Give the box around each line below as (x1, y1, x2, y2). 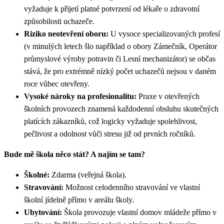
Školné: (24, 170, 49, 179)
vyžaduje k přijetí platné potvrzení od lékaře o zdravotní (24, 4, 199, 13)
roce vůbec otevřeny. (24, 79, 89, 88)
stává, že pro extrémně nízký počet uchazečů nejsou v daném (24, 66, 216, 75)
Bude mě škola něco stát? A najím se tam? (4, 149, 145, 158)
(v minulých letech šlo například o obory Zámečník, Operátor (24, 41, 217, 50)
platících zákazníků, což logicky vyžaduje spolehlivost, (24, 116, 197, 125)
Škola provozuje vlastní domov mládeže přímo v (62, 207, 216, 216)
